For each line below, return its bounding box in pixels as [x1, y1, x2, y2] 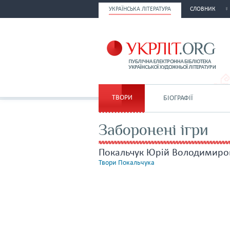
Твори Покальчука [99, 159, 155, 167]
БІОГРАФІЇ [163, 94, 193, 102]
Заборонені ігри [99, 121, 208, 139]
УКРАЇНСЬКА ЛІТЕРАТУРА [109, 6, 171, 12]
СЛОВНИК [190, 6, 216, 12]
